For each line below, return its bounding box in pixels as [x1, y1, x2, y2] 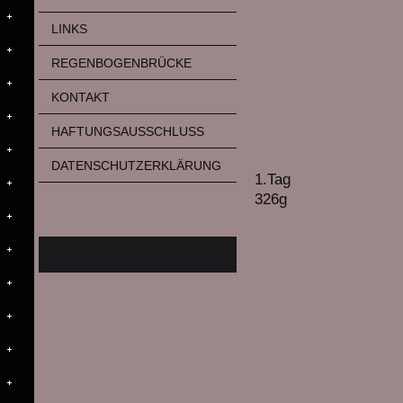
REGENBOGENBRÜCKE [50, 56, 192, 71]
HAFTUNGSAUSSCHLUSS [50, 123, 204, 139]
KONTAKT [50, 90, 110, 105]
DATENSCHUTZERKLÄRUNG [50, 157, 221, 173]
